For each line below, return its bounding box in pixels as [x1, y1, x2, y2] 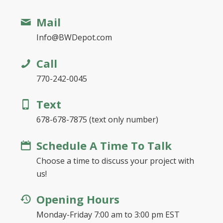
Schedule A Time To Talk [36, 137, 172, 153]
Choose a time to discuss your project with [36, 155, 194, 166]
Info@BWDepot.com [36, 32, 112, 43]
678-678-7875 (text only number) [36, 114, 158, 125]
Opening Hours [36, 192, 119, 207]
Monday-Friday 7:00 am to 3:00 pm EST [36, 209, 180, 221]
